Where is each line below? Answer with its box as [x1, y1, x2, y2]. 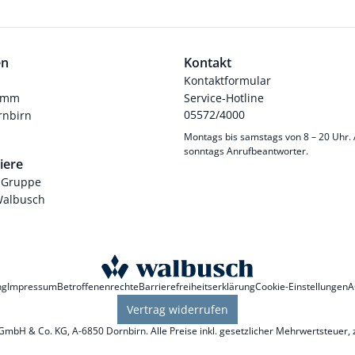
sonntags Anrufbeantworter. [183, 143, 308, 158]
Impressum [7, 279, 57, 293]
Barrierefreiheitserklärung [139, 279, 255, 293]
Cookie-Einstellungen [255, 279, 348, 293]
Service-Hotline [183, 90, 264, 105]
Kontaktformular [183, 72, 271, 88]
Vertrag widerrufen [127, 301, 228, 317]
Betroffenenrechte [57, 279, 139, 293]
